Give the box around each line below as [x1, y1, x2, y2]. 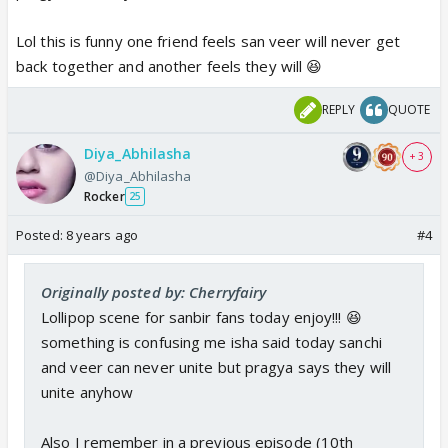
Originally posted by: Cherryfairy [41, 281, 267, 302]
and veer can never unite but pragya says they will [41, 356, 392, 377]
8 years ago [65, 225, 138, 244]
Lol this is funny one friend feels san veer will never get [16, 30, 400, 51]
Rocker [84, 187, 125, 205]
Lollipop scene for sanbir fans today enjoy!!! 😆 [41, 306, 362, 327]
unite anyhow [41, 381, 134, 402]
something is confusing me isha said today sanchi [41, 331, 382, 352]
